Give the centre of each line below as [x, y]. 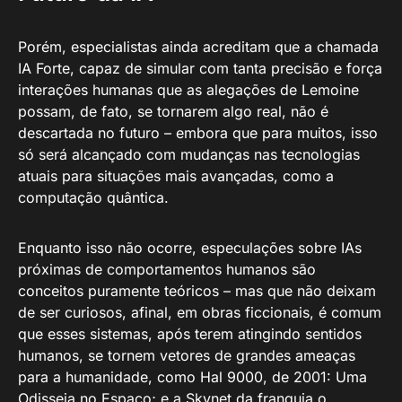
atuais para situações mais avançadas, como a [176, 176]
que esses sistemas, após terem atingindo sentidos [190, 334]
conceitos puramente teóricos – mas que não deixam [197, 291]
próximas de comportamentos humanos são [167, 270]
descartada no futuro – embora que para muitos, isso [198, 133]
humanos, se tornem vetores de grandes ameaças [187, 356]
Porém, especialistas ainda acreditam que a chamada [198, 47]
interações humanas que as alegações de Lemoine [188, 90]
